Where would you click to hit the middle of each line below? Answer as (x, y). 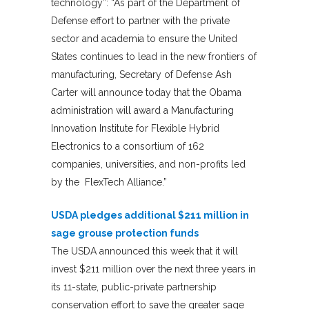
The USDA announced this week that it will (144, 251)
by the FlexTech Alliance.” (109, 182)
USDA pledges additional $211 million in (150, 215)
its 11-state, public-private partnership (134, 287)
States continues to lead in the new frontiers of (154, 56)
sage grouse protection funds (125, 233)
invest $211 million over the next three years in (153, 269)
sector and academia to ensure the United (144, 38)
